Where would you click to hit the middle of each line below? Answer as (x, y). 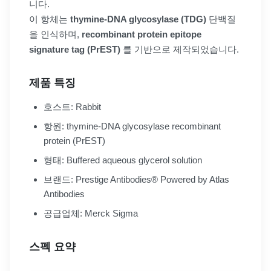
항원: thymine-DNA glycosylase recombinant (132, 126)
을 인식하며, (55, 34)
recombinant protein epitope (142, 34)
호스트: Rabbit (72, 106)
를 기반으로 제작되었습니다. (180, 49)
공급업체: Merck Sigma (91, 213)
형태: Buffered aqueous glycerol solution (123, 160)
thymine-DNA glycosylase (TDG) (138, 19)
